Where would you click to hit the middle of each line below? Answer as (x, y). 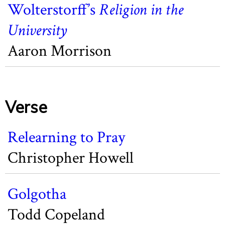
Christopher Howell (71, 158)
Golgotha (37, 194)
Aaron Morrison (60, 51)
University (37, 30)
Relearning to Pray (66, 137)
